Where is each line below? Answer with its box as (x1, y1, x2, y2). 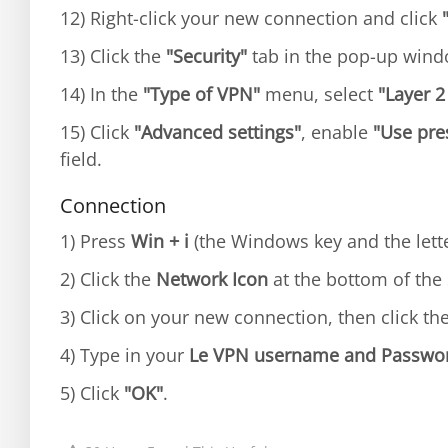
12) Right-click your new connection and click (60, 6, 442, 30)
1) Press (60, 229, 131, 253)
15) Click (60, 120, 134, 144)
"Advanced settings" (134, 120, 301, 144)
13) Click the (60, 44, 166, 68)
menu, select (260, 82, 378, 106)
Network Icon (156, 267, 268, 291)
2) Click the (60, 267, 156, 291)
